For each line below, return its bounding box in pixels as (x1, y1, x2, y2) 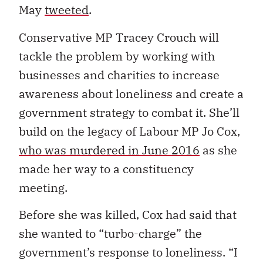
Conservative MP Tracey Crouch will (19, 29, 219, 45)
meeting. (19, 179, 68, 195)
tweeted (45, 2, 89, 18)
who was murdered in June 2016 (19, 141, 200, 158)
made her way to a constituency (19, 160, 194, 177)
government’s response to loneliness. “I (19, 244, 238, 260)
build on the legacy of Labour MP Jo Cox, (19, 123, 240, 139)
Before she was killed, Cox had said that (19, 206, 237, 222)
